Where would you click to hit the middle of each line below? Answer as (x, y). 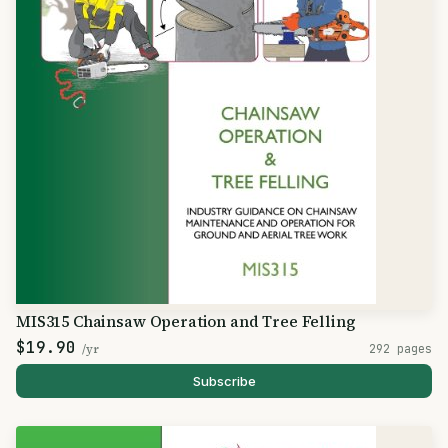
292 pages (400, 348)
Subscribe (224, 381)
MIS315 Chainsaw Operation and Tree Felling (185, 321)
